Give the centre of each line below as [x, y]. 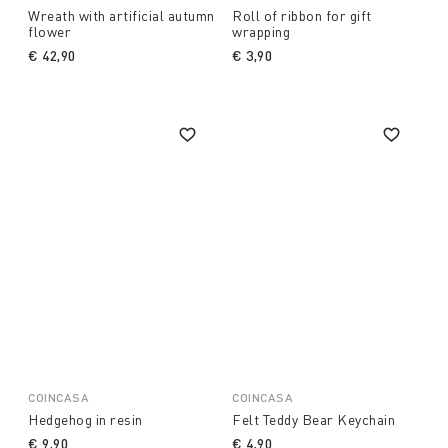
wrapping [261, 32]
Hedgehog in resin [85, 420]
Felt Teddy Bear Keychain [313, 420]
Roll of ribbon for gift [302, 16]
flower [49, 32]
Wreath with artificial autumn [121, 16]
